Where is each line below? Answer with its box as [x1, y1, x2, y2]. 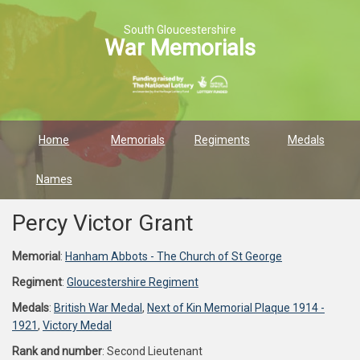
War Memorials [104, 35, 256, 61]
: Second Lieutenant [102, 345, 202, 358]
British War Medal [54, 301, 142, 314]
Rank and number [12, 345, 102, 358]
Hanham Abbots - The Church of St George [65, 250, 282, 263]
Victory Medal [43, 319, 112, 332]
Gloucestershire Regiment [67, 276, 198, 288]
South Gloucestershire [124, 23, 236, 36]
